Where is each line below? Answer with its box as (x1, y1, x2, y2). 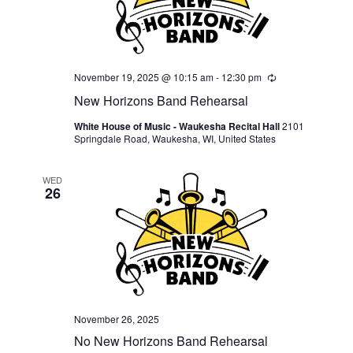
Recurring (275, 70, 318, 84)
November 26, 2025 (73, 311, 159, 325)
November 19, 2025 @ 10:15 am (73, 69, 214, 84)
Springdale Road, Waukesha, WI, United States (73, 131, 276, 145)
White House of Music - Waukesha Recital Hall (73, 118, 282, 133)
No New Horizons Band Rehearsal (73, 331, 268, 350)
